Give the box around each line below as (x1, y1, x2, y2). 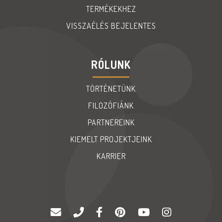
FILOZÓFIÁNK (88, 101, 134, 111)
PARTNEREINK (87, 117, 135, 127)
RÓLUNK (91, 57, 131, 71)
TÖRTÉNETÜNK (86, 84, 136, 94)
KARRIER (96, 151, 126, 161)
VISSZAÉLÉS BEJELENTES (66, 21, 156, 31)
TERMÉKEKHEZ (86, 4, 136, 14)
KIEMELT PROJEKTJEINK (70, 134, 152, 144)
